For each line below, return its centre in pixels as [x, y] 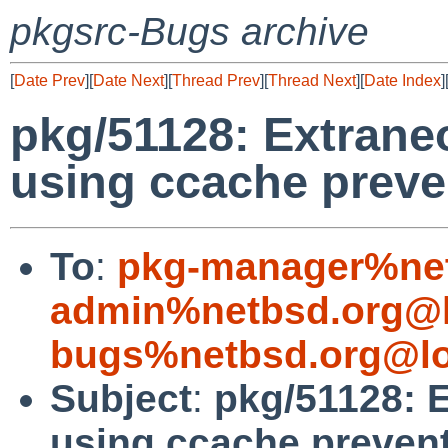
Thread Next [312, 80]
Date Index [402, 80]
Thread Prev [216, 80]
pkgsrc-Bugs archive [189, 31]
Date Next [128, 80]
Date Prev [49, 80]
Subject [121, 398]
